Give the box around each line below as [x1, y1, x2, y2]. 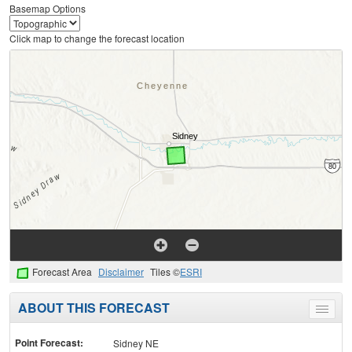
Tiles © [150, 265, 180, 279]
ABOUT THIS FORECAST [18, 298, 170, 317]
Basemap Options [9, 2, 86, 16]
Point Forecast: [15, 335, 83, 350]
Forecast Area [32, 265, 92, 279]
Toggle [321, 304, 350, 318]
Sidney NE [112, 335, 159, 350]
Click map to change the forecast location [9, 31, 185, 46]
